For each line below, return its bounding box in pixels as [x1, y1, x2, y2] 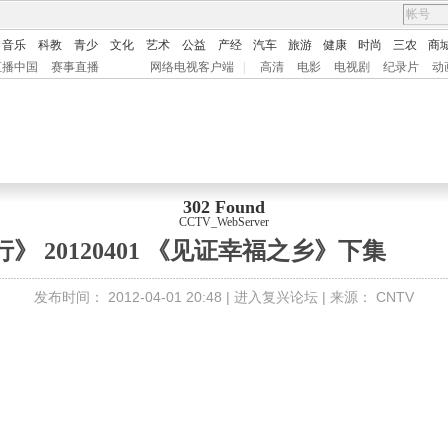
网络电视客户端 [150, 60, 234, 74]
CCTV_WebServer [179, 215, 269, 229]
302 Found [183, 197, 265, 217]
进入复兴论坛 [234, 289, 318, 305]
